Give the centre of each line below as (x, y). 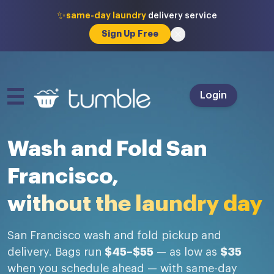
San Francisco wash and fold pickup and (114, 235)
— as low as (187, 252)
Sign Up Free (130, 34)
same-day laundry (106, 15)
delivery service (182, 16)
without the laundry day (135, 203)
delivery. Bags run (54, 252)
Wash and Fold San (107, 148)
